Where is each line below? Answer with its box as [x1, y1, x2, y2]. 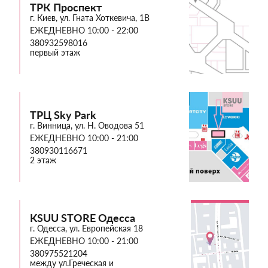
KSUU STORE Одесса [30, 211, 135, 224]
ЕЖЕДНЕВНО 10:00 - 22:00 [30, 25, 138, 35]
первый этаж [30, 47, 80, 57]
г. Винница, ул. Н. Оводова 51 [30, 120, 144, 130]
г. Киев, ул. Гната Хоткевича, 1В [30, 12, 150, 23]
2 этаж [30, 154, 56, 165]
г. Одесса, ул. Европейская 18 [30, 223, 143, 233]
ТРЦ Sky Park [30, 108, 96, 121]
